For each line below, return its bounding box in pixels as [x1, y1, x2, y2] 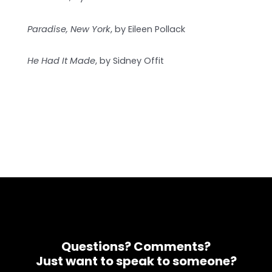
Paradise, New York [27, 22, 111, 35]
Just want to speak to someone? [35, 252, 237, 270]
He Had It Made [27, 55, 96, 67]
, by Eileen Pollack [110, 22, 186, 35]
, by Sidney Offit [95, 55, 165, 67]
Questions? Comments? [61, 237, 211, 255]
